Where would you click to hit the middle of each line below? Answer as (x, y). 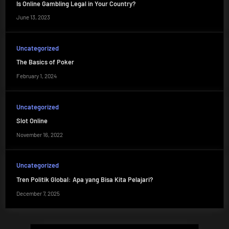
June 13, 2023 (33, 17)
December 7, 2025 (38, 193)
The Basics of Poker (45, 62)
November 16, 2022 (39, 134)
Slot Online (32, 121)
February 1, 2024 (36, 76)
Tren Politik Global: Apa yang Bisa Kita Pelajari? (84, 180)
